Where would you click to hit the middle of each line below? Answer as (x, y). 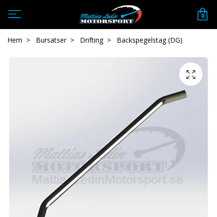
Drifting (92, 40)
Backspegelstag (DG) (149, 40)
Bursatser (51, 40)
